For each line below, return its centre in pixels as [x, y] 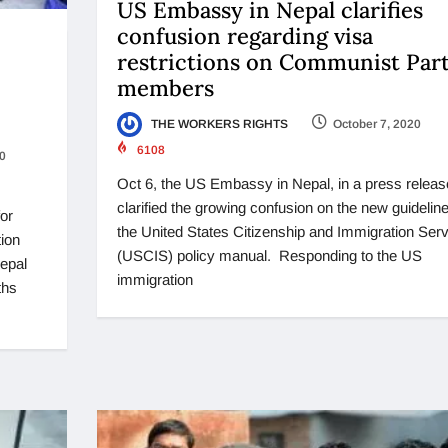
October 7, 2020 [376, 124]
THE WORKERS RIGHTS [217, 124]
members [165, 88]
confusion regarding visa [244, 36]
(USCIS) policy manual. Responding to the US [269, 256]
